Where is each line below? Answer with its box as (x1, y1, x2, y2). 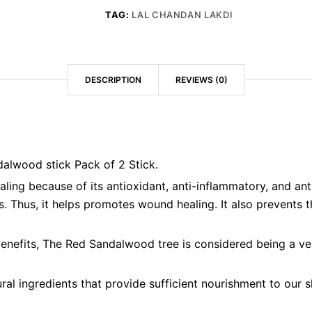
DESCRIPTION (85, 75, 141, 86)
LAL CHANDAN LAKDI (132, 9, 233, 21)
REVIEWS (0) (175, 75, 228, 86)
